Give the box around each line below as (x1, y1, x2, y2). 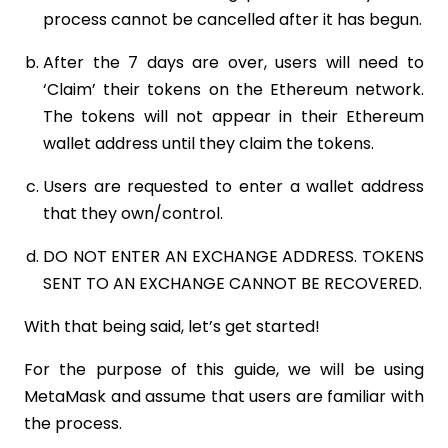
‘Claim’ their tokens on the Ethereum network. (43, 77, 424, 101)
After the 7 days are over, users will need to (43, 50, 424, 74)
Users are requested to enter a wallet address (43, 174, 424, 198)
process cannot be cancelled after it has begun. (43, 7, 422, 31)
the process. (24, 411, 122, 435)
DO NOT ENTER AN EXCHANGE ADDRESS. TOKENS (43, 244, 424, 268)
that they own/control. (43, 201, 223, 225)
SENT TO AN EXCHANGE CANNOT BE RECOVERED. (43, 271, 422, 295)
